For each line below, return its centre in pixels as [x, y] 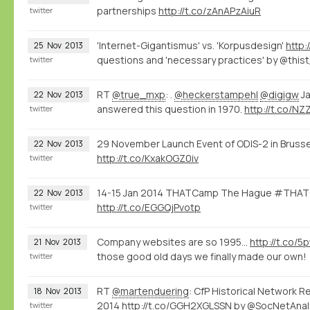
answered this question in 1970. [171, 109]
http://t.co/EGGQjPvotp [149, 207]
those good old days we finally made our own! [202, 256]
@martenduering [151, 291]
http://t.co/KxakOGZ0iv [148, 158]
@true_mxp [139, 94]
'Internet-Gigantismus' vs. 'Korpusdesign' [191, 45]
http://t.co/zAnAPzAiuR [210, 10]
